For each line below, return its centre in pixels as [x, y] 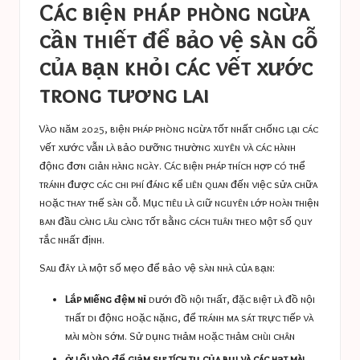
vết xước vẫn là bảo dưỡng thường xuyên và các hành [168, 147]
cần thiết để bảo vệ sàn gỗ [179, 39]
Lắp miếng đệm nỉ [106, 299]
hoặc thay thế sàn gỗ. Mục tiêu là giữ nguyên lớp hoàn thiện [179, 203]
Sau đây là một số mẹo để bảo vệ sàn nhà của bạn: [157, 268]
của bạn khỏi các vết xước [176, 67]
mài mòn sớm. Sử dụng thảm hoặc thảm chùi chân [180, 336]
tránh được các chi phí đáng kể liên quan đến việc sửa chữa [178, 184]
